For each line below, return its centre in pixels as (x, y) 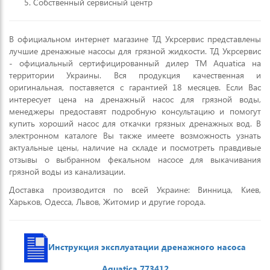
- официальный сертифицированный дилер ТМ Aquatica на (135, 63)
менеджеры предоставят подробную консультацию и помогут (135, 111)
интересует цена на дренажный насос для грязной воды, (135, 99)
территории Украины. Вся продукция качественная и (135, 75)
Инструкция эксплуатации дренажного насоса (147, 246)
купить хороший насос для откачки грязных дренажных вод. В (135, 123)
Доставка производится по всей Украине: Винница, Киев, (135, 190)
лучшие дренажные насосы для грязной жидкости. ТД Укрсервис (135, 51)
